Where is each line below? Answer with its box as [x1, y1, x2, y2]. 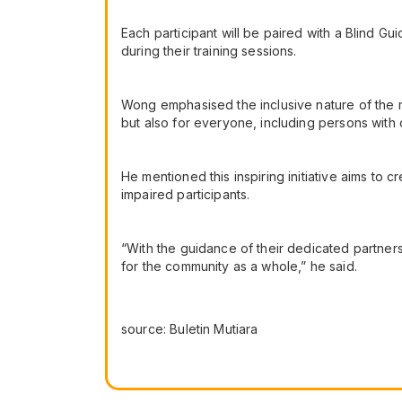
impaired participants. [121, 186, 250, 202]
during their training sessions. [121, 42, 297, 58]
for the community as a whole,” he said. [121, 258, 357, 274]
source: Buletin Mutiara [121, 320, 258, 336]
